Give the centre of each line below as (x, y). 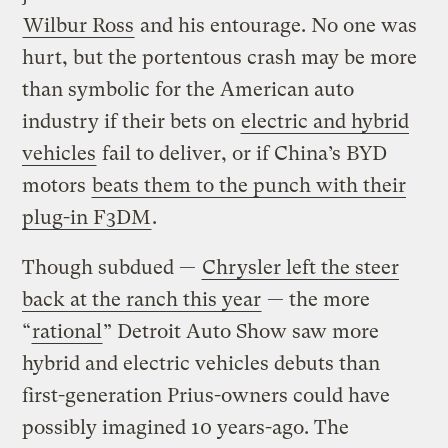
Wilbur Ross (79, 25)
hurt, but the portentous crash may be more (220, 57)
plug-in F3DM (87, 217)
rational (67, 331)
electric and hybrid (325, 121)
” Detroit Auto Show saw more (241, 331)
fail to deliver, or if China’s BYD (242, 153)
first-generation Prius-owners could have (206, 395)
